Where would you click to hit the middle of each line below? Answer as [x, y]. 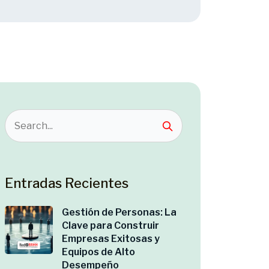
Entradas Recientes [67, 183]
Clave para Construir [110, 225]
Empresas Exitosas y [111, 239]
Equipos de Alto [98, 252]
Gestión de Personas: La [119, 212]
